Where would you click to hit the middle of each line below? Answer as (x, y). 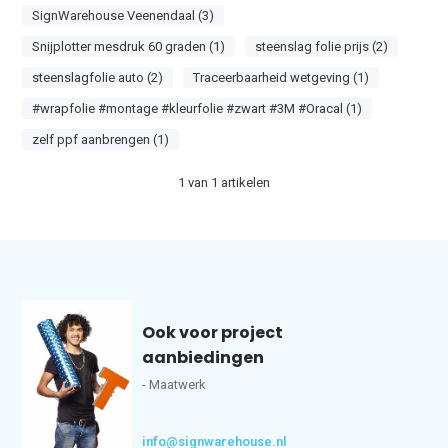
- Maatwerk (174, 384)
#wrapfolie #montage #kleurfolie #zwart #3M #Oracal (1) (197, 108)
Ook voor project (213, 332)
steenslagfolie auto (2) (98, 77)
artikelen (244, 182)
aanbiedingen (203, 357)
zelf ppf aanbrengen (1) (101, 139)
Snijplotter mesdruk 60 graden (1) (129, 46)
